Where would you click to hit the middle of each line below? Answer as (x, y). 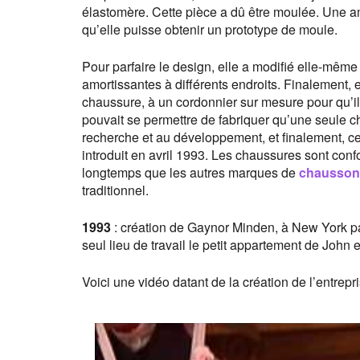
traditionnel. (115, 190)
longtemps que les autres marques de (190, 172)
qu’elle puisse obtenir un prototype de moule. (210, 29)
